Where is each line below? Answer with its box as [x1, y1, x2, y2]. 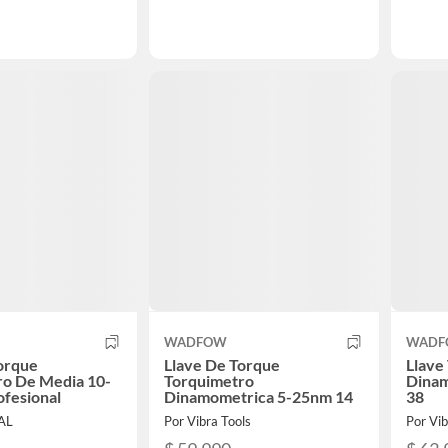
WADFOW [164, 333, 227, 350]
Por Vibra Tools [164, 412, 251, 429]
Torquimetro [164, 370, 254, 390]
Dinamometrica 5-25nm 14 [164, 386, 353, 406]
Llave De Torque [164, 354, 280, 374]
